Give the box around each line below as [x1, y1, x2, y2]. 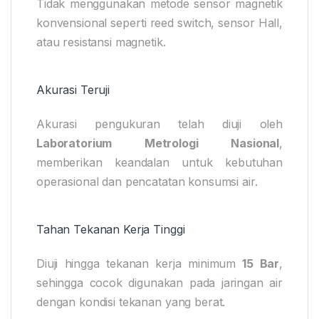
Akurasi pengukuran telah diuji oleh [36, 116, 283, 131]
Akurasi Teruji [36, 82, 110, 97]
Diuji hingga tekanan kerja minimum [36, 256, 243, 271]
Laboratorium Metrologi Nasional [36, 135, 280, 150]
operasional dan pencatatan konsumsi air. [36, 174, 258, 189]
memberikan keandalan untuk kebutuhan [36, 155, 283, 169]
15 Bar [242, 256, 280, 271]
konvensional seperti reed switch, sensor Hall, [36, 15, 283, 30]
